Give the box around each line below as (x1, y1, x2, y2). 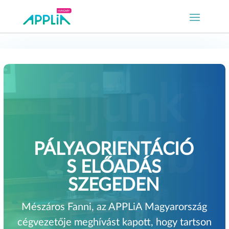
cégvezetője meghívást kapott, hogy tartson (17, 217, 212, 227)
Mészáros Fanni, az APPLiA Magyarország (21, 202, 208, 212)
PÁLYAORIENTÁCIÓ (34, 141, 194, 158)
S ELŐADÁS (66, 158, 162, 176)
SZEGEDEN (68, 176, 160, 194)
